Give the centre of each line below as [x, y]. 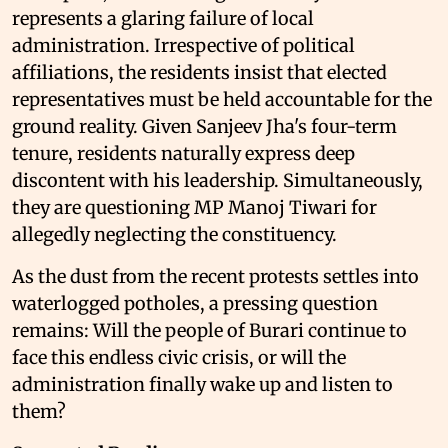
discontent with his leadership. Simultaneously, [217, 180]
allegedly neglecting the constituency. [174, 234]
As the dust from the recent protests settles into [215, 276]
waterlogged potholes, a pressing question [195, 303]
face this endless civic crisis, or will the [179, 357]
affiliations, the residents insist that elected [199, 72]
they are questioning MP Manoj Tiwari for [194, 207]
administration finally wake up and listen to [202, 384]
